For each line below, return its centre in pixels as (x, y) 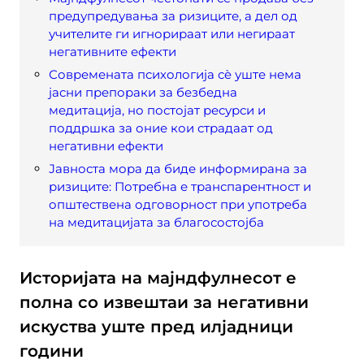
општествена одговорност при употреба (178, 205)
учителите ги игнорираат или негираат (172, 34)
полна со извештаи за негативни (164, 303)
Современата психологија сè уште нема (175, 75)
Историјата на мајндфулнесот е (158, 278)
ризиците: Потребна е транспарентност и (180, 187)
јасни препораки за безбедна (143, 93)
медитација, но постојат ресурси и (157, 110)
